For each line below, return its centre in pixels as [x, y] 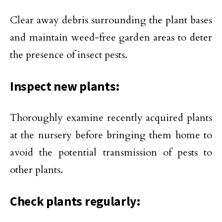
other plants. [36, 170]
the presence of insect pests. [69, 55]
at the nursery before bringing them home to [111, 135]
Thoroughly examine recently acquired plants [111, 118]
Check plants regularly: [75, 201]
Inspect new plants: [65, 86]
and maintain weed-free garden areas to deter [111, 38]
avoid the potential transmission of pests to [111, 153]
